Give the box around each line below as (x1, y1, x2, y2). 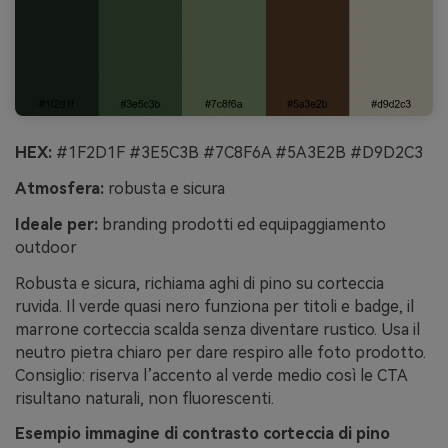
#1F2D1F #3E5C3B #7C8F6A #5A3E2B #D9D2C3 (52, 143, 423, 163)
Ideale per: (15, 214, 98, 234)
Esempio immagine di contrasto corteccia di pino (15, 424, 390, 444)
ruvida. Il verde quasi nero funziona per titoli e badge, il (15, 296, 414, 316)
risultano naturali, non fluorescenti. (15, 388, 274, 408)
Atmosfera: (15, 179, 104, 199)
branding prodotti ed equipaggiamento (98, 214, 386, 234)
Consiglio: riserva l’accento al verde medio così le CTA (15, 365, 407, 385)
